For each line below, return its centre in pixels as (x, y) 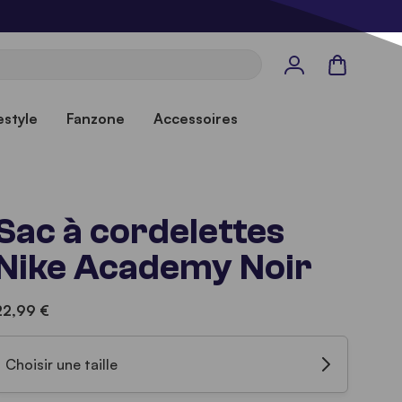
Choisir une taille (62, 364)
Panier (347, 64)
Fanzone (95, 118)
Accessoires (195, 118)
